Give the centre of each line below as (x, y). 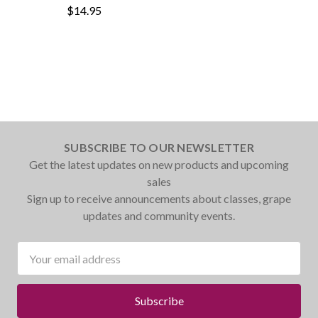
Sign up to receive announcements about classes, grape (159, 198)
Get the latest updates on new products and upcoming (159, 164)
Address (37, 267)
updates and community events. (159, 215)
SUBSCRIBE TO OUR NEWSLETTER (159, 147)
